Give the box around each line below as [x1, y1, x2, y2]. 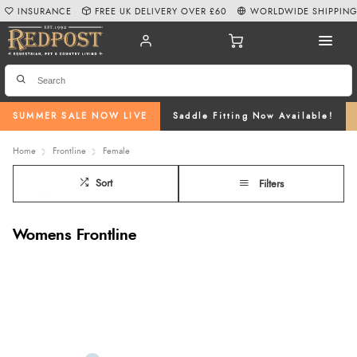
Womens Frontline [13, 227, 136, 243]
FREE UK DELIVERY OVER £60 [95, 6, 228, 16]
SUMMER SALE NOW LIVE [13, 112, 147, 121]
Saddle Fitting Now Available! [173, 112, 333, 121]
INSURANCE [18, 6, 73, 16]
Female [103, 146, 130, 155]
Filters [259, 178, 284, 190]
